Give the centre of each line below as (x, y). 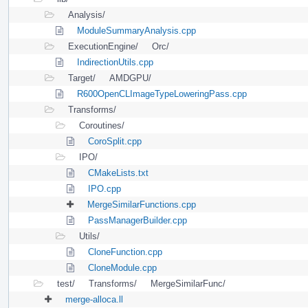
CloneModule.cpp (122, 267)
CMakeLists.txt (118, 173)
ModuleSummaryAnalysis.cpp (136, 30)
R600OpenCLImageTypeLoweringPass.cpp (162, 93)
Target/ (82, 78)
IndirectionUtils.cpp (115, 62)
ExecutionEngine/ (103, 46)
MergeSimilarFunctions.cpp (142, 204)
